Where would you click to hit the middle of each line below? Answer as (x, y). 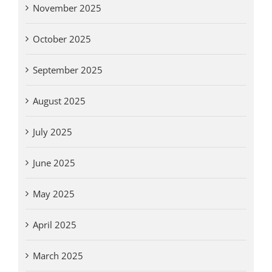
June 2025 (54, 163)
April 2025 (54, 225)
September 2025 (67, 70)
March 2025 (58, 256)
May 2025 (53, 194)
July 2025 (52, 132)
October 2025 (62, 39)
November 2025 (67, 8)
